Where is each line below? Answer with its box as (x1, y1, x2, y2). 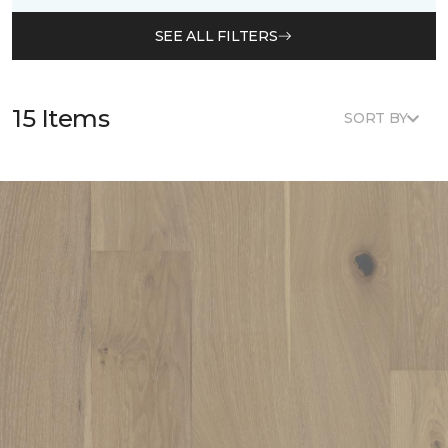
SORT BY (344, 109, 408, 127)
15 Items (12, 103, 110, 133)
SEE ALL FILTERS (154, 26, 278, 45)
